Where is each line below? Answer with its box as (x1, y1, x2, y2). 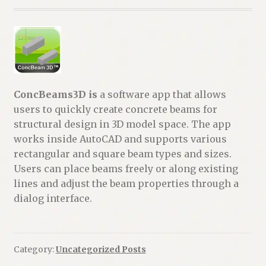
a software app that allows (97, 88, 226, 100)
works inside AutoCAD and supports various (13, 132, 227, 145)
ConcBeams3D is (13, 88, 97, 100)
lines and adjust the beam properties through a (13, 177, 239, 189)
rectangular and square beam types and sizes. (13, 147, 232, 160)
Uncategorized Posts (55, 244, 146, 255)
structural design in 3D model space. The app (13, 118, 231, 130)
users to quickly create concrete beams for (13, 103, 217, 115)
